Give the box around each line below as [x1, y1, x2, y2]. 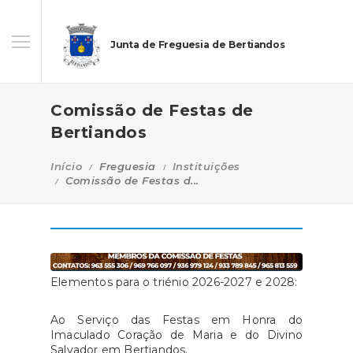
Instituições [172, 160, 240, 173]
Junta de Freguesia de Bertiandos [110, 39, 285, 51]
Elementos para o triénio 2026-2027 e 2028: [50, 274, 298, 289]
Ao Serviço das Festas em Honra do [50, 312, 303, 327]
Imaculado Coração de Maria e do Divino [50, 327, 303, 342]
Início [50, 160, 82, 173]
